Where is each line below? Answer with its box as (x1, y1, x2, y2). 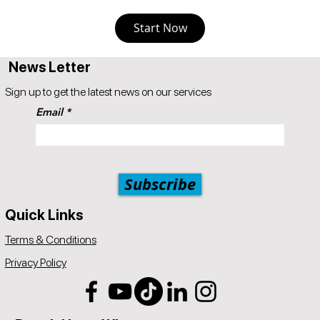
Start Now (133, 20, 187, 36)
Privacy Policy (4, 255, 66, 269)
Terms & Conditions (4, 232, 96, 246)
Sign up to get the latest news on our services (4, 84, 211, 99)
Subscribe (124, 172, 196, 195)
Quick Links (4, 206, 83, 224)
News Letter (9, 58, 91, 76)
